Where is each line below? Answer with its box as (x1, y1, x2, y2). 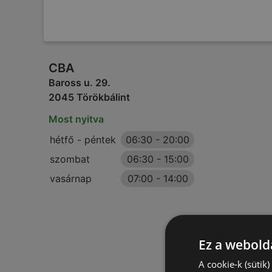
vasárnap (50, 172, 92, 185)
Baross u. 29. (49, 76, 110, 89)
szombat (50, 153, 90, 165)
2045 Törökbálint (49, 91, 130, 103)
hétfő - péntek (50, 134, 116, 146)
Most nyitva (49, 113, 104, 125)
